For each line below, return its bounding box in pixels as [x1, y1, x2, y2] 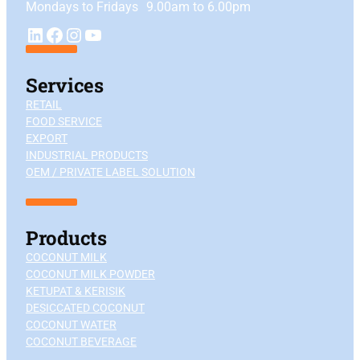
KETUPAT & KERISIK [26, 284, 125, 298]
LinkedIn [25, 28, 35, 51]
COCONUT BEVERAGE [26, 335, 137, 349]
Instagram [63, 29, 80, 52]
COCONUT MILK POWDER [26, 268, 155, 281]
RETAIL [26, 98, 62, 111]
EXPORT [26, 132, 67, 145]
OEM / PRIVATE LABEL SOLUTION [26, 166, 195, 178]
